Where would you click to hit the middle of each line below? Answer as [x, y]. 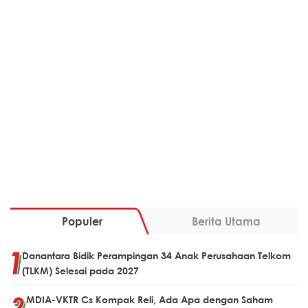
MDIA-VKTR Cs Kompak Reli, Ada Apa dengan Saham [150, 299]
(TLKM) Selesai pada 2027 [80, 270]
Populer [82, 221]
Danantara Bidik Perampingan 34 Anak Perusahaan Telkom [156, 255]
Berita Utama [226, 221]
